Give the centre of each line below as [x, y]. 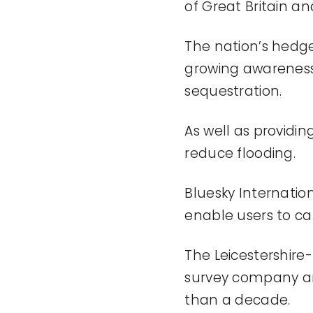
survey [207, 278]
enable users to [238, 216]
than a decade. [238, 300]
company [264, 278]
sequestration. [233, 92]
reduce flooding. [240, 154]
